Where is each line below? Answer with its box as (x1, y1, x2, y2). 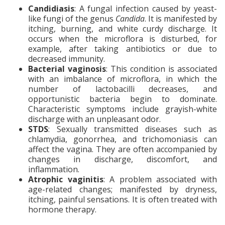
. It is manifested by (145, 13, 217, 24)
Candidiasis (28, 3, 74, 14)
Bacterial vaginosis (28, 63, 106, 74)
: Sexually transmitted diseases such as (48, 123, 217, 135)
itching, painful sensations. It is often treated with (28, 193, 217, 205)
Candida (116, 13, 145, 24)
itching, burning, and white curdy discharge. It (28, 23, 217, 34)
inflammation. (28, 163, 79, 175)
